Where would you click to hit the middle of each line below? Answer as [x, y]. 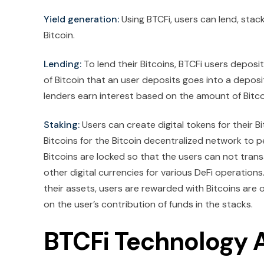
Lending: [62, 64]
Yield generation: [81, 19]
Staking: [62, 125]
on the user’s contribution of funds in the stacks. [148, 204]
